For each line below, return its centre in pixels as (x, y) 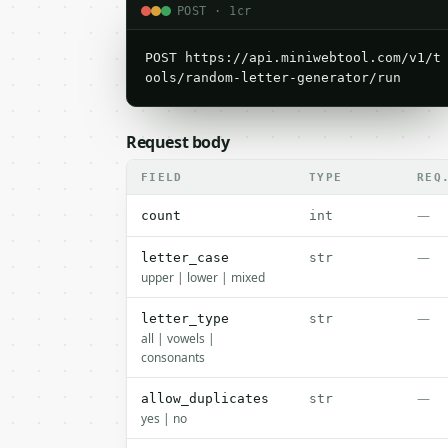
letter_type (185, 318)
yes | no (164, 418)
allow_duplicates (205, 398)
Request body (178, 142)
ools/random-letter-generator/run (273, 77)
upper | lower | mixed (203, 277)
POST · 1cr (214, 10)
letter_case (185, 257)
